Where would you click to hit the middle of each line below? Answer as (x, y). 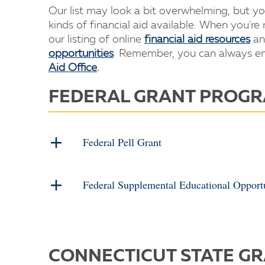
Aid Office (73, 68)
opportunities (81, 54)
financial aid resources (197, 40)
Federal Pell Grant (122, 142)
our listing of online (95, 40)
